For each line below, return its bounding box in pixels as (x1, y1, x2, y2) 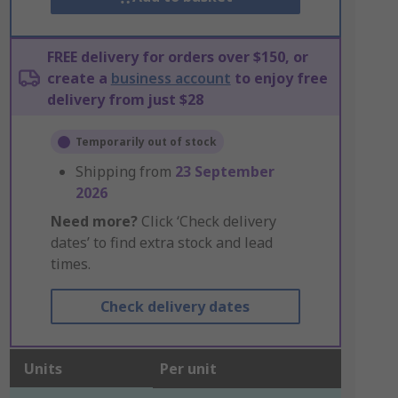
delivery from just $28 (46, 90, 203, 109)
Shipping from (75, 162, 175, 181)
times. (50, 254, 91, 274)
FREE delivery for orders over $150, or (46, 47, 308, 67)
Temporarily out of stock (75, 134, 217, 149)
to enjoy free (230, 68, 328, 88)
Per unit (159, 359, 217, 378)
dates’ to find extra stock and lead (50, 233, 273, 252)
